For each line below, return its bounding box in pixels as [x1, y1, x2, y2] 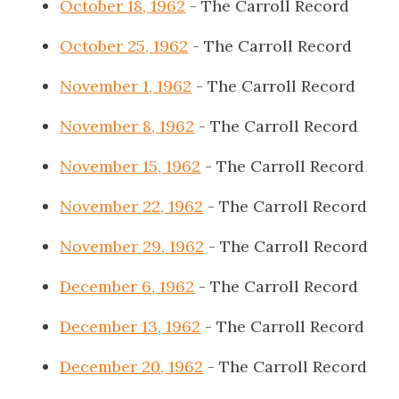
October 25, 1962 [60, 36, 189, 56]
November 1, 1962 [60, 76, 192, 96]
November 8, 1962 [60, 116, 195, 136]
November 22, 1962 [60, 196, 204, 216]
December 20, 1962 [60, 356, 204, 377]
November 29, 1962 [60, 236, 205, 256]
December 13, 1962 [60, 316, 201, 337]
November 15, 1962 [60, 156, 201, 176]
